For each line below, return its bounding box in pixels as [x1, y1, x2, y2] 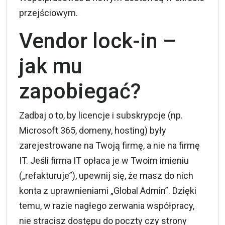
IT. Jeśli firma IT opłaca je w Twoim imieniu [19, 155, 189, 166]
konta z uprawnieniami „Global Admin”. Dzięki [19, 185, 196, 196]
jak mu [19, 53, 82, 78]
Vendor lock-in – [19, 28, 176, 53]
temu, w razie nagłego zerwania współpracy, [19, 200, 194, 211]
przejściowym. [19, 7, 78, 18]
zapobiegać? [19, 78, 141, 103]
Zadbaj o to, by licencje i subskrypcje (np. [19, 109, 183, 121]
